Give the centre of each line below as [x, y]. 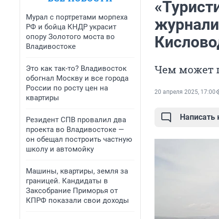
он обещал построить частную [79, 139]
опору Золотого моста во [70, 37]
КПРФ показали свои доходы [77, 200]
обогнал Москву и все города [77, 78]
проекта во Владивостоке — [75, 130]
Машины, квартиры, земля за [77, 171]
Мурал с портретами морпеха [77, 17]
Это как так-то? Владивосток [76, 68]
